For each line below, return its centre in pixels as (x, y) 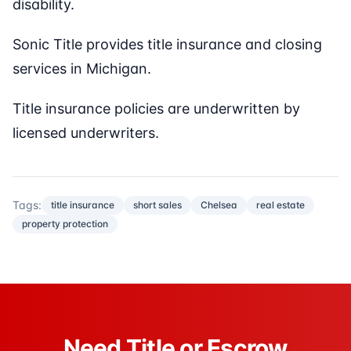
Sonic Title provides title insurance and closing (167, 45)
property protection (65, 224)
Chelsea (219, 205)
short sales (157, 205)
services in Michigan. (82, 69)
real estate (280, 205)
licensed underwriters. (86, 133)
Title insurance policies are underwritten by (156, 109)
